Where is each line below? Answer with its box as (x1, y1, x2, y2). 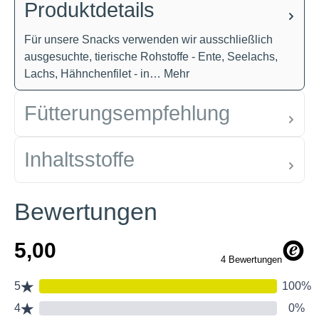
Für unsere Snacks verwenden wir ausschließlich (24, 33, 273, 46)
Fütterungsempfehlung (24, 102, 230, 125)
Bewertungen (14, 198, 157, 225)
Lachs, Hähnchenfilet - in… (24, 68, 164, 80)
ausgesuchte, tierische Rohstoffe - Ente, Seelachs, (24, 51, 278, 63)
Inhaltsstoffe (24, 148, 135, 171)
